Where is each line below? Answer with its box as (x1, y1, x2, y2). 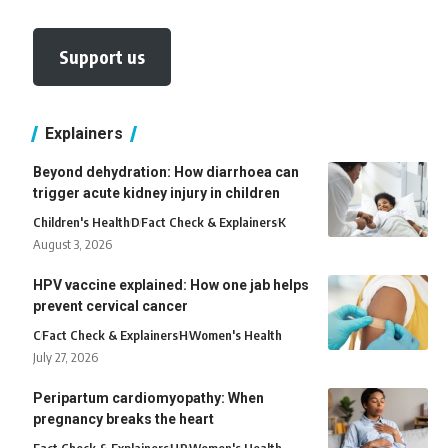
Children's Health (33, 214, 131, 231)
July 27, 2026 (33, 349, 99, 366)
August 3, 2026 (33, 236, 113, 253)
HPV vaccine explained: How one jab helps (33, 277, 310, 294)
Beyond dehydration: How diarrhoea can (33, 164, 300, 181)
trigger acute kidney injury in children (33, 185, 281, 202)
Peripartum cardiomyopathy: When (33, 390, 265, 407)
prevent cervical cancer (33, 298, 195, 315)
